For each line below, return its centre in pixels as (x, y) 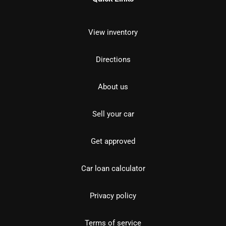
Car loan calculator (113, 168)
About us (113, 87)
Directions (113, 59)
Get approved (113, 141)
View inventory (113, 32)
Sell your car (113, 114)
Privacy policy (113, 195)
